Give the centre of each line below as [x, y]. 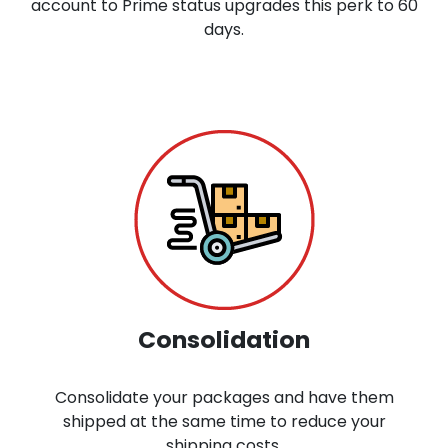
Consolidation [224, 339]
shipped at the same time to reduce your [224, 421]
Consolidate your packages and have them [224, 397]
